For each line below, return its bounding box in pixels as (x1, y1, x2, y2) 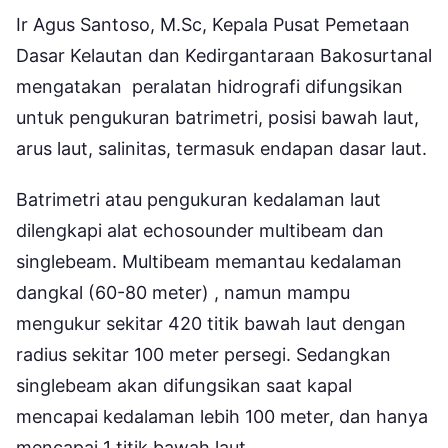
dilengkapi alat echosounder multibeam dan (16, 220, 384, 242)
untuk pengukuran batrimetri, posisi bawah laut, (16, 107, 419, 129)
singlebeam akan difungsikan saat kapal (16, 375, 352, 397)
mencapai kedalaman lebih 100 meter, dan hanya (16, 406, 428, 428)
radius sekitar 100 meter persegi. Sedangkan (16, 344, 391, 366)
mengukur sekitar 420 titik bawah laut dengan (16, 313, 406, 335)
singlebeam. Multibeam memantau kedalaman (16, 251, 402, 273)
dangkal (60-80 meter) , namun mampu (16, 282, 350, 304)
